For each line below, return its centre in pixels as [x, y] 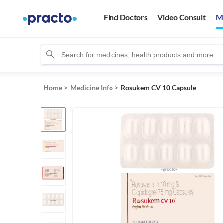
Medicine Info [92, 87]
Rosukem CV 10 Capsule [159, 87]
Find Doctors [126, 17]
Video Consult [181, 17]
